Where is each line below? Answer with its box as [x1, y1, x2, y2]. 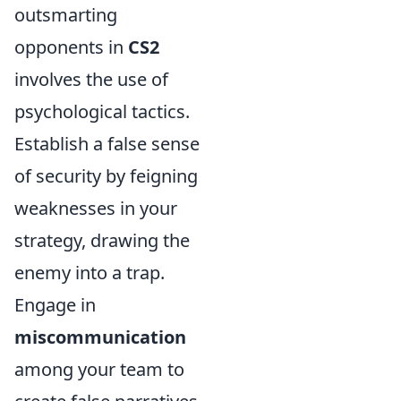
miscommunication [14, 324, 186, 349]
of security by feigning [14, 163, 198, 188]
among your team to [14, 356, 184, 381]
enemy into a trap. [14, 260, 165, 285]
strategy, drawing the [14, 227, 190, 252]
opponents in [14, 34, 128, 59]
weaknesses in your [14, 195, 177, 220]
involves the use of [14, 66, 168, 91]
